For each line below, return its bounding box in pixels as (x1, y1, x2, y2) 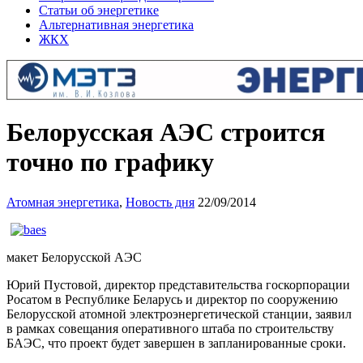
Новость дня (126, 194, 194, 209)
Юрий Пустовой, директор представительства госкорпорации (6, 277, 350, 292)
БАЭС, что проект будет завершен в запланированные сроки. (6, 335, 346, 350)
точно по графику (6, 147, 214, 177)
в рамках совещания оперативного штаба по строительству (6, 321, 334, 335)
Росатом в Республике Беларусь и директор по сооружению (6, 292, 338, 306)
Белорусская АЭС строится (6, 117, 325, 147)
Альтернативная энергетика (39, 18, 194, 32)
